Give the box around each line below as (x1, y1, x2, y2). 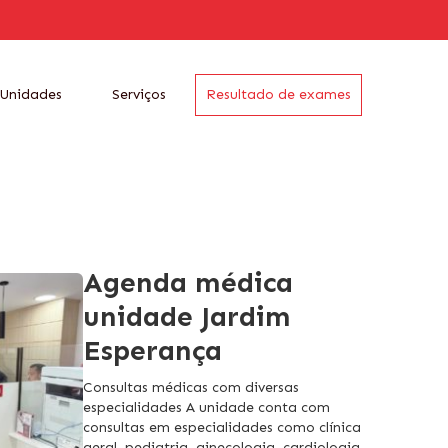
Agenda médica (82, 266, 293, 300)
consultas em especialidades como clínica (82, 419, 361, 437)
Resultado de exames (206, 85, 351, 103)
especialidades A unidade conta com (82, 399, 330, 417)
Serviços (112, 85, 166, 103)
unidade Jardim (82, 300, 291, 334)
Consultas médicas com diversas (82, 379, 299, 397)
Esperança (82, 334, 222, 368)
